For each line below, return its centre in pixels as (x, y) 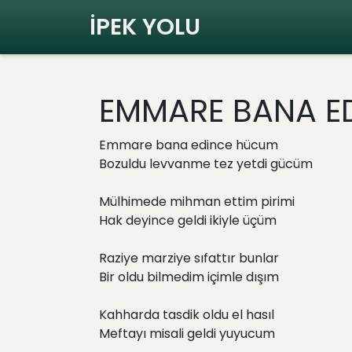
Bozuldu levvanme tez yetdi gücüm (206, 164)
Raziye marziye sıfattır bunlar (189, 258)
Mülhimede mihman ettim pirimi (197, 202)
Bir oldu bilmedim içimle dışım (189, 277)
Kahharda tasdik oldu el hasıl (187, 315)
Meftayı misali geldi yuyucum (187, 334)
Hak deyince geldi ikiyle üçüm (188, 220)
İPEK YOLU (145, 27)
